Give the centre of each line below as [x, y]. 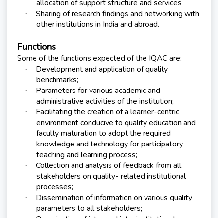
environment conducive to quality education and [116, 123]
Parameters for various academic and [98, 91]
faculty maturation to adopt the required [104, 134]
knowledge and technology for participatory [110, 144]
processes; [55, 187]
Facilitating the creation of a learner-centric [108, 112]
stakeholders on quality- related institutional [111, 176]
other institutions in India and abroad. [98, 25]
